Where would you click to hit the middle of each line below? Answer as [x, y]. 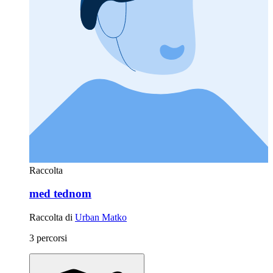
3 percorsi [48, 238]
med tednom [60, 194]
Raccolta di [52, 218]
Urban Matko [101, 218]
